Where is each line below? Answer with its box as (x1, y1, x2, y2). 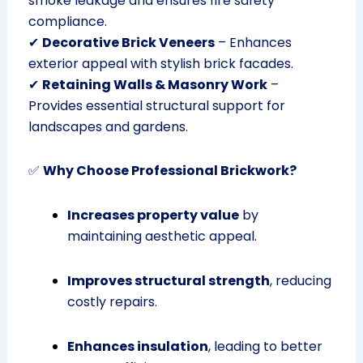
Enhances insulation (66, 337, 208, 357)
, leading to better (207, 337, 322, 357)
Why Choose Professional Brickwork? (42, 161, 297, 181)
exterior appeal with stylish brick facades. (28, 54, 293, 74)
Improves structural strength (66, 271, 270, 291)
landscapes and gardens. (28, 117, 188, 137)
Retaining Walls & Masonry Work (41, 75, 267, 95)
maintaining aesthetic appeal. (66, 227, 257, 246)
